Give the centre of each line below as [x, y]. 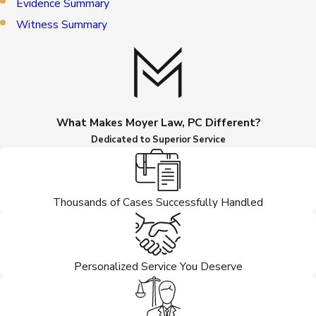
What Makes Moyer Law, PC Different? [158, 123]
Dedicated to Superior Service [158, 140]
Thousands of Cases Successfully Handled [158, 202]
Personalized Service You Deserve [158, 266]
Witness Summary [62, 24]
